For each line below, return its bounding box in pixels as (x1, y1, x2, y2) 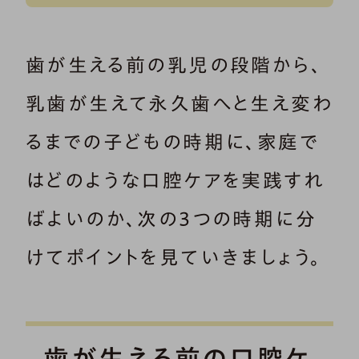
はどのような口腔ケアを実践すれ (26, 170, 325, 190)
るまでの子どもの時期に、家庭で (26, 131, 319, 151)
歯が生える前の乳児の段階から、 (26, 54, 322, 75)
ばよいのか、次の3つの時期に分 (26, 208, 317, 228)
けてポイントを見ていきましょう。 (26, 247, 322, 267)
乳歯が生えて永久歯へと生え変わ (26, 93, 333, 113)
